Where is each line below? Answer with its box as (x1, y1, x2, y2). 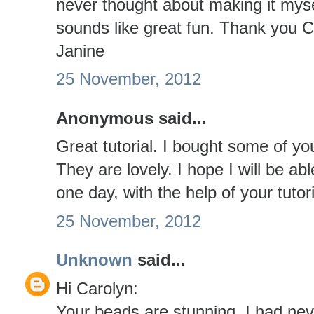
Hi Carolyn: (56, 278, 138, 298)
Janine (56, 41, 104, 60)
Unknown (56, 250, 132, 270)
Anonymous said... (56, 108, 207, 128)
